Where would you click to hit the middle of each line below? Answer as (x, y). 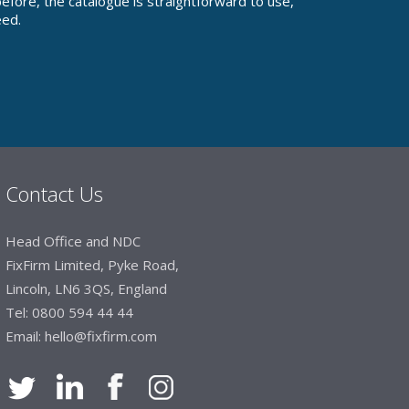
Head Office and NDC (73, 241)
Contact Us (54, 194)
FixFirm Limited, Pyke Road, (92, 265)
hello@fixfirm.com (100, 336)
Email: (25, 336)
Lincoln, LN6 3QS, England (86, 288)
